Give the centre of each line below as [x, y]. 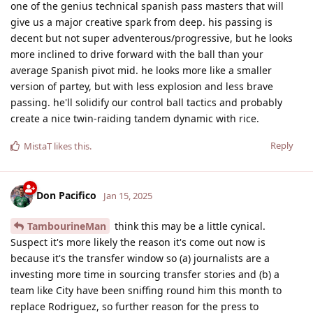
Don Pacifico [66, 195]
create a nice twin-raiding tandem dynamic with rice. [135, 118]
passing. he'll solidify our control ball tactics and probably [146, 102]
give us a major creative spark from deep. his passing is [141, 22]
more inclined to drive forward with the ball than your [137, 54]
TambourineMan [67, 226]
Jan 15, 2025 [128, 195]
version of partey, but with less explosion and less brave [142, 86]
